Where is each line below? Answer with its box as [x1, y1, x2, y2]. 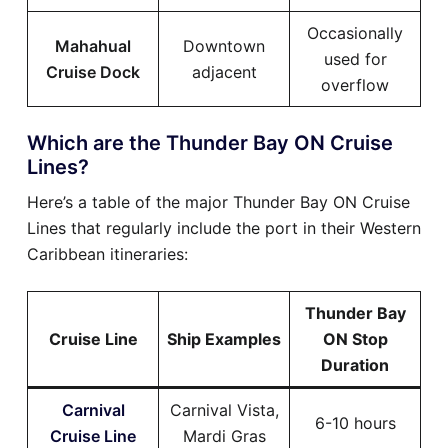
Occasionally [307, 22, 403, 43]
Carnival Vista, [169, 399, 279, 420]
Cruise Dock [46, 61, 140, 82]
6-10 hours [314, 412, 396, 433]
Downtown [183, 35, 265, 56]
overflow [321, 74, 389, 95]
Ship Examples [167, 328, 281, 349]
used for [323, 48, 387, 69]
